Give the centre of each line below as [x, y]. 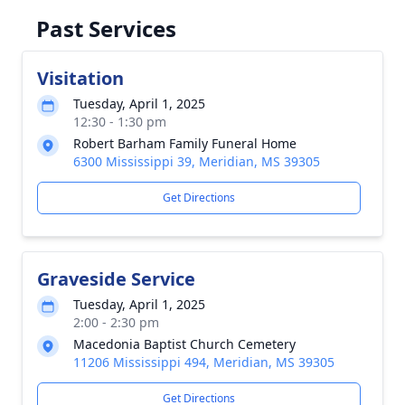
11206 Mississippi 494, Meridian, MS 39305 [204, 362]
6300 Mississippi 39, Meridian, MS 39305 [197, 161]
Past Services [106, 28]
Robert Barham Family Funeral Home [185, 143]
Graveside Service [116, 279]
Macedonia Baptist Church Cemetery [184, 344]
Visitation [80, 78]
